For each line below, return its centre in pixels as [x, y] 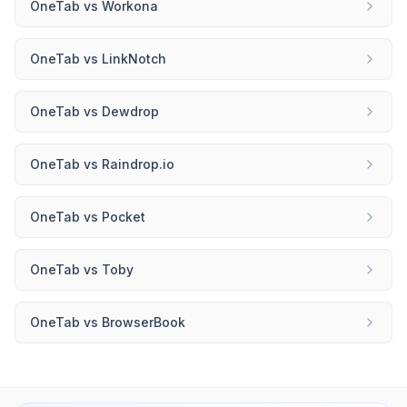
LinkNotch [134, 59]
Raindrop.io [138, 164]
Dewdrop [130, 111]
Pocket [124, 217]
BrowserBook [144, 322]
